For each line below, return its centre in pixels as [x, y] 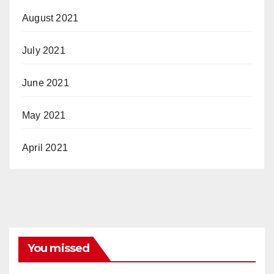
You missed [58, 248]
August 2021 [50, 18]
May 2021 [44, 115]
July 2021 [44, 50]
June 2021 [46, 83]
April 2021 [45, 147]
